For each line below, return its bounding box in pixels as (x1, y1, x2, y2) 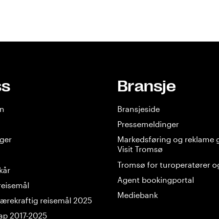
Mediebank (117, 190, 158, 199)
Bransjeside (117, 104, 160, 113)
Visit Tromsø (117, 144, 163, 154)
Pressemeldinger (117, 119, 179, 129)
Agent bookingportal (117, 175, 194, 184)
